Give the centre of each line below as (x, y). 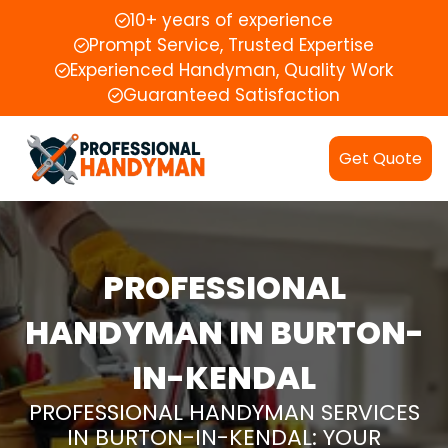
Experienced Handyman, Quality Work (231, 70)
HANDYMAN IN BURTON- (224, 332)
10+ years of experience (231, 20)
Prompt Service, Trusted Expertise (231, 45)
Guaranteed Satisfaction (231, 95)
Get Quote (380, 158)
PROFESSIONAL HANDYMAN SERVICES (224, 412)
